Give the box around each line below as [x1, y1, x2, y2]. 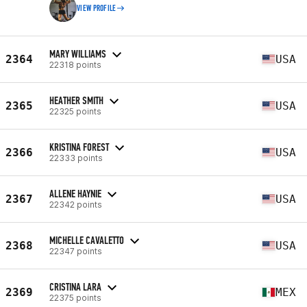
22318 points [49, 59, 101, 70]
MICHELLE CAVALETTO [49, 233, 124, 247]
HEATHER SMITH [49, 93, 103, 107]
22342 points [49, 199, 102, 210]
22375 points [49, 292, 101, 303]
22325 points [49, 106, 101, 116]
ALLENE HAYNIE [49, 186, 101, 200]
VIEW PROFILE [77, 3, 116, 13]
